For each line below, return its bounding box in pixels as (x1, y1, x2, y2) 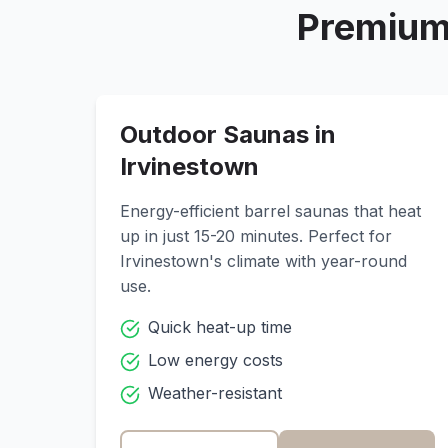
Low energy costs (148, 350, 283, 370)
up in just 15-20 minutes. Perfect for (120, 226, 392, 246)
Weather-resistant (148, 383, 282, 403)
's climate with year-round (209, 251, 407, 271)
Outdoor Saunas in (120, 120, 336, 149)
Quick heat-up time (148, 317, 292, 337)
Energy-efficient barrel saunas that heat (120, 201, 421, 221)
